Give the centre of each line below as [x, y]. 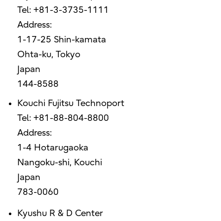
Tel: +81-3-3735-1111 [63, 10]
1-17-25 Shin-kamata [61, 40]
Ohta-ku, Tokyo [49, 55]
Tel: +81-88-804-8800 [63, 118]
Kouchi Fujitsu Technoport [71, 104]
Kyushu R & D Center [60, 214]
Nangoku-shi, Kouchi [59, 163]
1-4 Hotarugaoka [53, 148]
